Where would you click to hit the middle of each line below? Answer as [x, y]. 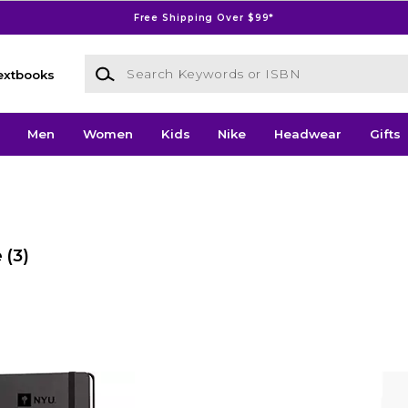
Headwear [308, 134]
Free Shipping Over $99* [204, 17]
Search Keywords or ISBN [165, 63]
